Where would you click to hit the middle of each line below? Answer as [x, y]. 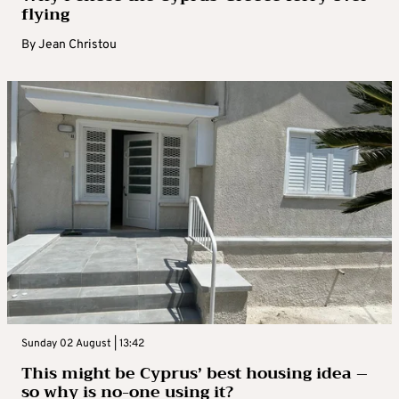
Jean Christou [77, 45]
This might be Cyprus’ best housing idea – [195, 374]
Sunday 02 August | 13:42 [83, 344]
